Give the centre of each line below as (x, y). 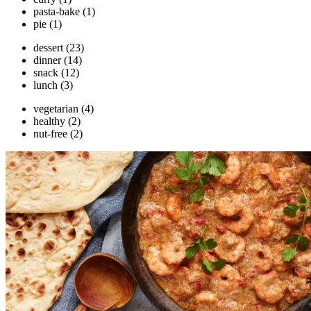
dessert (48, 47)
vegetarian (56, 108)
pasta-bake (57, 11)
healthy (49, 121)
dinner (47, 60)
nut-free (50, 133)
